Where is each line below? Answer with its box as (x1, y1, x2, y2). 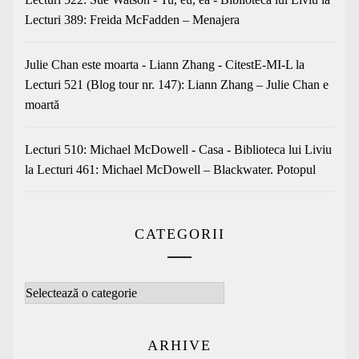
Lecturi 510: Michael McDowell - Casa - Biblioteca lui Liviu (25, 142, 332, 156)
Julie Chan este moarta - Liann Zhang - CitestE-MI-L (25, 57, 292, 71)
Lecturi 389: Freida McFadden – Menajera (25, 12, 240, 26)
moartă (25, 97, 59, 111)
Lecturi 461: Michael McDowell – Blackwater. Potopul (37, 162, 316, 176)
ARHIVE (147, 337, 212, 353)
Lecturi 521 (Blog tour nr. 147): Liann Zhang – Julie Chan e (25, 77, 329, 91)
